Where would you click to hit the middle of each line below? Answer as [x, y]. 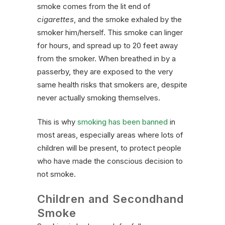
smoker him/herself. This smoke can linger [110, 33]
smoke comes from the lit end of [94, 7]
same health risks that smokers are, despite [112, 85]
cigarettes [55, 20]
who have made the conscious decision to [110, 161]
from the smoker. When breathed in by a [106, 59]
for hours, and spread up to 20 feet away [107, 46]
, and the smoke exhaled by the [128, 20]
